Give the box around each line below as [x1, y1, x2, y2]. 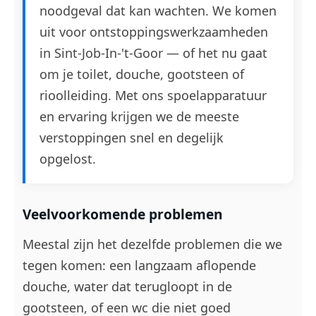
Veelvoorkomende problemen [23, 205, 223, 224]
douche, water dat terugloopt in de [23, 278, 232, 295]
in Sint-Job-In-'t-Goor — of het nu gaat [39, 44, 267, 61]
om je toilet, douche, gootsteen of [39, 66, 244, 83]
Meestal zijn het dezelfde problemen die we [23, 236, 282, 253]
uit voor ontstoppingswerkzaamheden [39, 23, 268, 40]
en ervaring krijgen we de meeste [39, 108, 239, 125]
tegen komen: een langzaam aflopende [23, 257, 256, 274]
